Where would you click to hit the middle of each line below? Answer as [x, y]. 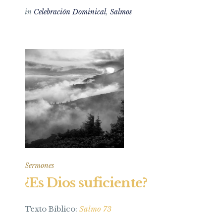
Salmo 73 [95, 209]
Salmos [121, 12]
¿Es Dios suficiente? [86, 183]
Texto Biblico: [52, 209]
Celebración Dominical [70, 12]
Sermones [39, 166]
